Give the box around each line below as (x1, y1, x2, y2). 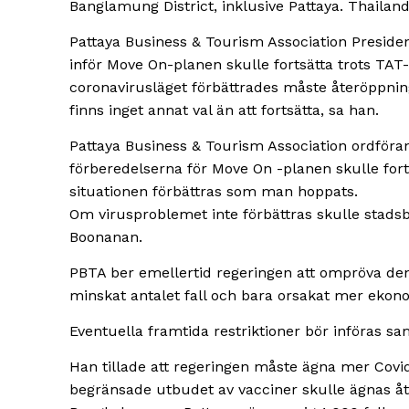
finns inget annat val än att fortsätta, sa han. (69, 101, 379, 120)
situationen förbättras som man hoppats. (69, 183, 358, 201)
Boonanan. (69, 228, 142, 246)
